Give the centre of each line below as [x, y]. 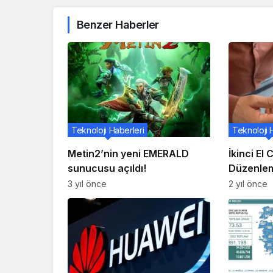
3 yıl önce [87, 184]
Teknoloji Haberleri [108, 130]
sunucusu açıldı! [107, 168]
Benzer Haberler [118, 25]
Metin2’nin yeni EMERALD [128, 154]
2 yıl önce [248, 184]
